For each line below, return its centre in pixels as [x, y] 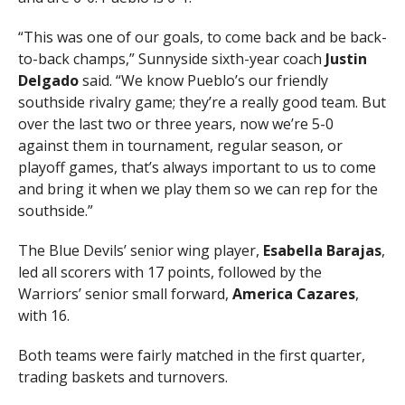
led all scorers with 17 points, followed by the [170, 272]
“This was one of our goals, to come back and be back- [202, 37]
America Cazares [293, 293]
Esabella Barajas [322, 250]
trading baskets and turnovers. [122, 377]
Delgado [48, 80]
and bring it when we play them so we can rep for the [198, 188]
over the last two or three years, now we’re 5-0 [175, 123]
